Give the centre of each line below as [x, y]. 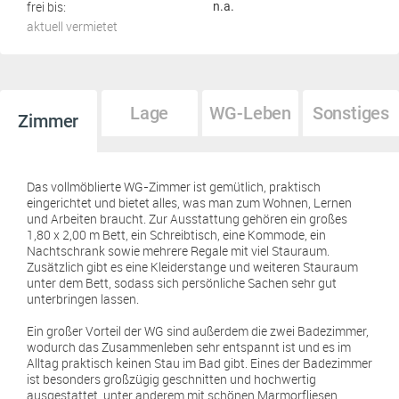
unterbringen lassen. [83, 299]
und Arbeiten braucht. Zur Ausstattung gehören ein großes [187, 219]
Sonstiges [351, 113]
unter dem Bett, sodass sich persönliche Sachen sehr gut [182, 283]
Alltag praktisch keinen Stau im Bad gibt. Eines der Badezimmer [199, 363]
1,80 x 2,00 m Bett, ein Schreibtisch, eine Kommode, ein [176, 235]
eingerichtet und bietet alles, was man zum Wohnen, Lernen [189, 203]
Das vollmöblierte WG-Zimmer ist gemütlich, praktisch [174, 187]
